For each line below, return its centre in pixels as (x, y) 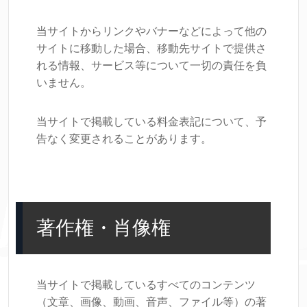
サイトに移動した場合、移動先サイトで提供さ (151, 48)
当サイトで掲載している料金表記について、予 (151, 122)
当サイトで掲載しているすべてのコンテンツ (146, 285)
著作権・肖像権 (103, 228)
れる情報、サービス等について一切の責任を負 (151, 65)
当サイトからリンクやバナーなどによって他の (151, 31)
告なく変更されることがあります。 (124, 139)
